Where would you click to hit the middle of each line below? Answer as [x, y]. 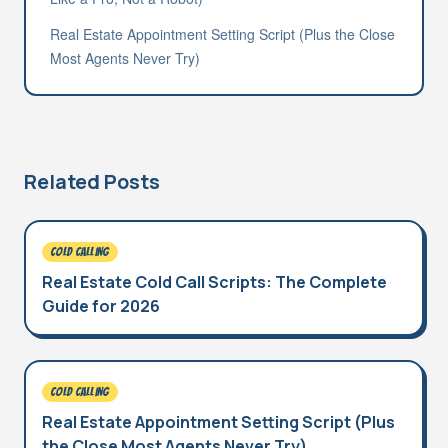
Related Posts [92, 181]
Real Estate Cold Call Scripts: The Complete [214, 282]
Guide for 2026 [101, 306]
